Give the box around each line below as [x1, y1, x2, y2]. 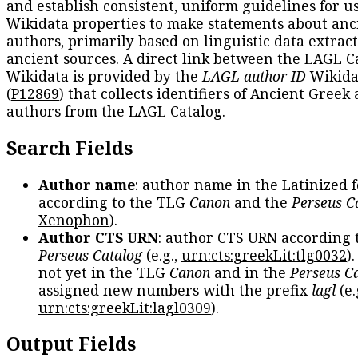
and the [230, 192, 292, 212]
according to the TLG [38, 192, 189, 212]
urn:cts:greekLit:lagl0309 [38, 297, 211, 317]
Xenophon [38, 209, 109, 229]
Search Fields [6, 134, 133, 161]
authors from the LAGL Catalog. [6, 101, 225, 121]
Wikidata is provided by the [6, 66, 202, 86]
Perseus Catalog [38, 245, 142, 265]
